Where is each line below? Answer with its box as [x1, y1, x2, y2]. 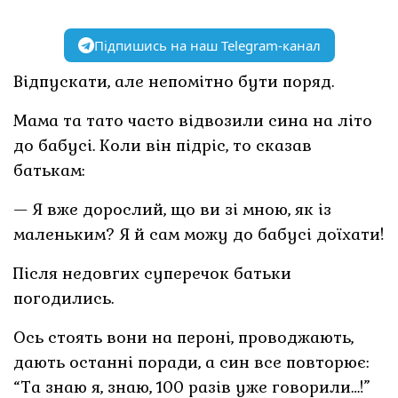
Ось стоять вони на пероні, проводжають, [13, 326, 354, 347]
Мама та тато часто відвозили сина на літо [13, 109, 373, 131]
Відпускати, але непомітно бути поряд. [13, 70, 335, 92]
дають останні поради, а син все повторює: [13, 351, 370, 372]
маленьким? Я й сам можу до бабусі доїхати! [13, 223, 385, 244]
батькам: [13, 159, 84, 180]
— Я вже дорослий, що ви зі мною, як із [13, 198, 332, 219]
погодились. [13, 287, 114, 308]
